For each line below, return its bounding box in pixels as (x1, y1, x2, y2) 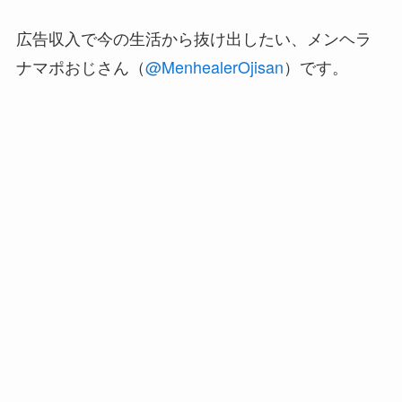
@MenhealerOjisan (144, 55, 284, 79)
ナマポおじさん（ (15, 55, 145, 79)
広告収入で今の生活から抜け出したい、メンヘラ (15, 26, 371, 50)
